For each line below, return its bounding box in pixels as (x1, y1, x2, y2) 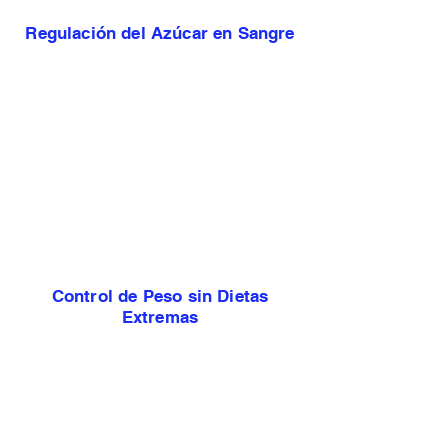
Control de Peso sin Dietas (51, 285, 269, 306)
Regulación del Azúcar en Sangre (25, 22, 295, 43)
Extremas (121, 306, 199, 327)
